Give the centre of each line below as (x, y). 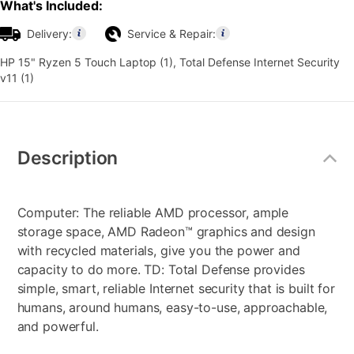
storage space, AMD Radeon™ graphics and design (166, 231)
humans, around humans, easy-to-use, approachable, (172, 307)
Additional (41, 133)
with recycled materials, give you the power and (158, 250)
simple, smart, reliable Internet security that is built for (176, 288)
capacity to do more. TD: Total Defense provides (161, 269)
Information (44, 147)
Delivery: (49, 33)
